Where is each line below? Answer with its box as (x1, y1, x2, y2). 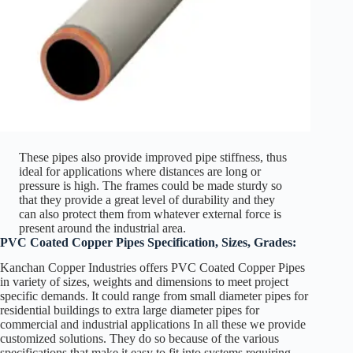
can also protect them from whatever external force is (19, 206, 281, 221)
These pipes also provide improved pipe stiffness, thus (19, 150, 287, 164)
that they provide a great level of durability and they (19, 192, 275, 206)
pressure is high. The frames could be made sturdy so (19, 178, 282, 192)
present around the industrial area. (19, 221, 186, 235)
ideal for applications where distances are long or (19, 164, 261, 178)
